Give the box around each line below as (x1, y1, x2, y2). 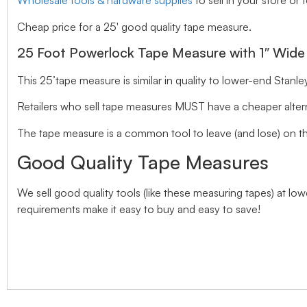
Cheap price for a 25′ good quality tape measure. (17, 19, 251, 34)
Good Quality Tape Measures (17, 150, 269, 175)
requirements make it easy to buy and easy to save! (17, 202, 260, 217)
